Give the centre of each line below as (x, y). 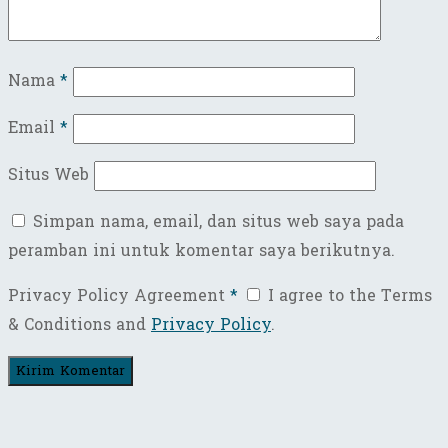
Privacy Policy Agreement (119, 296)
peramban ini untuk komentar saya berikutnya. (201, 251)
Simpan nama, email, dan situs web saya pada (218, 222)
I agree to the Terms (347, 296)
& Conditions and (79, 325)
